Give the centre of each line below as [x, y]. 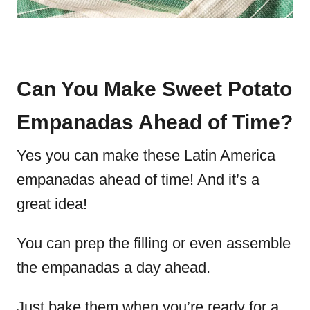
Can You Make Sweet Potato [154, 89]
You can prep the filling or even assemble [154, 243]
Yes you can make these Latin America [146, 155]
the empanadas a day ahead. [116, 267]
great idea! [54, 204]
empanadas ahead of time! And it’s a [138, 180]
